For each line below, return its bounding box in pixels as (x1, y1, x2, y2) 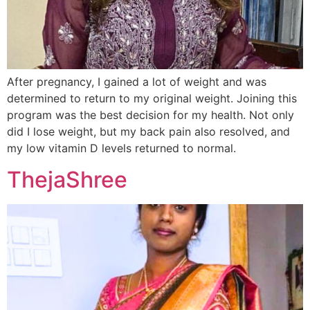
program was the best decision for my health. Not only (7, 108, 294, 122)
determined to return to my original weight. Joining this (7, 91, 297, 106)
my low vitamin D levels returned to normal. (7, 141, 236, 156)
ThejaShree (7, 165, 127, 193)
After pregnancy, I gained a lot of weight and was (7, 75, 266, 89)
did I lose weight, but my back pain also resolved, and (7, 125, 290, 139)
